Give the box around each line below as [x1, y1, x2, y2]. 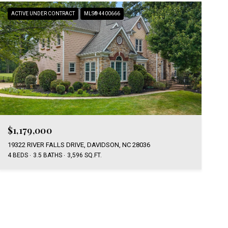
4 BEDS [7, 152, 28, 159]
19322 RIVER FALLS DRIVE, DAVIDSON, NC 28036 [7, 141, 150, 149]
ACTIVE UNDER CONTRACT [11, 10, 75, 16]
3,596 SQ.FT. [67, 152, 102, 159]
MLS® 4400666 [83, 10, 120, 16]
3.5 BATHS [33, 152, 62, 159]
